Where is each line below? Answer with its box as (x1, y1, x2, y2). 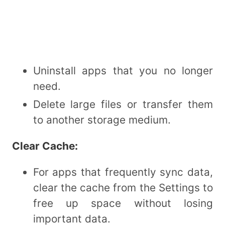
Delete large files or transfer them (33, 97, 213, 110)
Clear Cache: (12, 139, 78, 152)
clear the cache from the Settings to (33, 181, 213, 194)
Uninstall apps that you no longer (33, 64, 213, 77)
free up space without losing (33, 196, 213, 209)
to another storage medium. (33, 113, 171, 126)
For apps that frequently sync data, (33, 165, 213, 178)
